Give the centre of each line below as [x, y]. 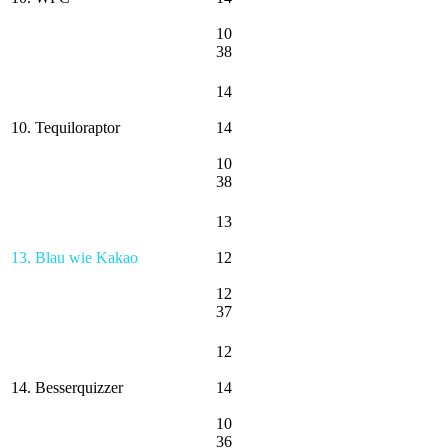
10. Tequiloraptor [65, 127]
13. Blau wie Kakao [74, 257]
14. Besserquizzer [67, 387]
